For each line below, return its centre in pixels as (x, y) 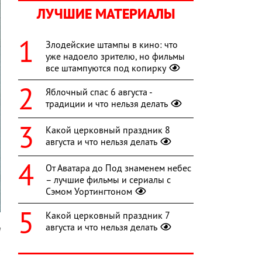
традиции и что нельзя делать (107, 104)
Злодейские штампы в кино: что (112, 45)
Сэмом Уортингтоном (89, 192)
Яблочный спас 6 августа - (99, 92)
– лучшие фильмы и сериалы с (108, 180)
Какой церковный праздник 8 (108, 130)
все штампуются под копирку (106, 68)
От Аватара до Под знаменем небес (118, 168)
